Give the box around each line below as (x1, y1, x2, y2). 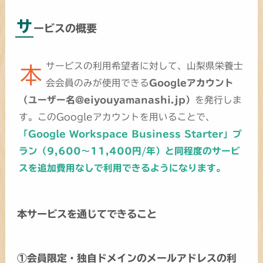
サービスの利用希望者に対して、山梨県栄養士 (45, 61, 243, 71)
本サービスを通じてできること (16, 209, 157, 220)
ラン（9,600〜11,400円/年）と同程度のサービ (19, 146, 241, 156)
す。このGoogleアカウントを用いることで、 (19, 112, 215, 122)
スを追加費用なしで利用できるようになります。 (19, 163, 226, 173)
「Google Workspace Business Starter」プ (19, 129, 242, 139)
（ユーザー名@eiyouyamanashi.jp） (19, 95, 195, 105)
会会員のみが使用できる (45, 78, 149, 88)
